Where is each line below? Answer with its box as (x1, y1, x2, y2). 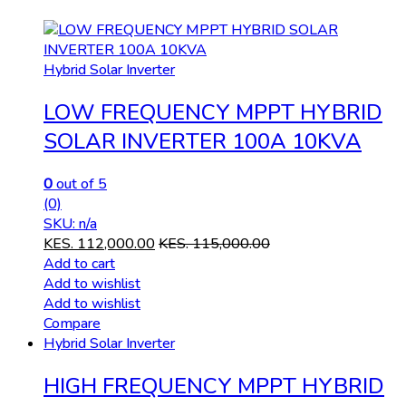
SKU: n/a (43, 214, 97, 235)
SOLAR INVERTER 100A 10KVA (43, 127, 362, 157)
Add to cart (43, 254, 115, 275)
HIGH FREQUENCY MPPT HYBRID (43, 372, 384, 401)
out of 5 (53, 174, 107, 195)
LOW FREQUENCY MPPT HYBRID (43, 98, 382, 128)
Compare (43, 314, 101, 334)
